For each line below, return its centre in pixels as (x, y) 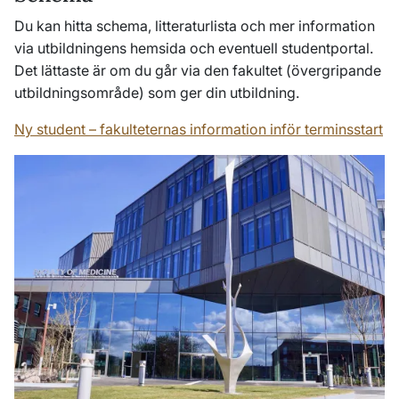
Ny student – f (60, 130)
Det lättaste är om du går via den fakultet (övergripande (198, 71)
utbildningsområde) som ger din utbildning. (157, 93)
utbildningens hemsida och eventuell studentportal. (205, 49)
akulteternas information (187, 130)
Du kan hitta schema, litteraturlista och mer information (195, 26)
